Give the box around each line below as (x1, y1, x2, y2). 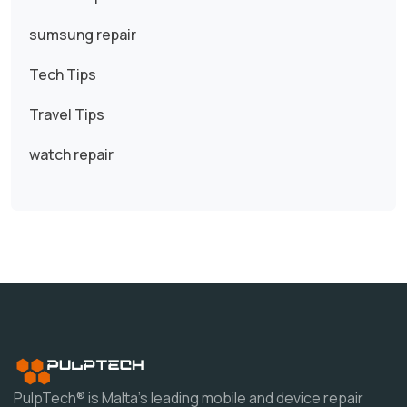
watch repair (29, 144, 114, 165)
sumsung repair (29, 25, 136, 45)
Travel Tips (29, 104, 104, 125)
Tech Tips (29, 65, 96, 85)
